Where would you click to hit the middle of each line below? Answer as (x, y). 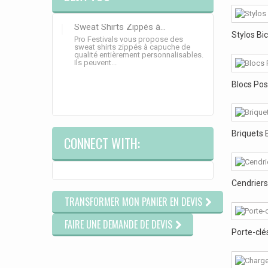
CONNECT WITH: (102, 143)
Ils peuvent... (95, 63)
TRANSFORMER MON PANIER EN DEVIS (133, 202)
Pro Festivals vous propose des (129, 39)
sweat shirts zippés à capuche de (132, 47)
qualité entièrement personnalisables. (139, 55)
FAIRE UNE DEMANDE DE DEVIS (118, 224)
